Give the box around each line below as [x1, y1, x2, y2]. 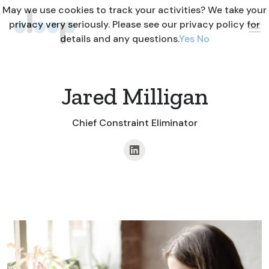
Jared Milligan [61, 82, 208, 111]
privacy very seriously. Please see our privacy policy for [9, 18, 260, 31]
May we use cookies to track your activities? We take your [2, 4, 267, 16]
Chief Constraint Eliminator [71, 116, 198, 130]
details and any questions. [59, 32, 179, 45]
